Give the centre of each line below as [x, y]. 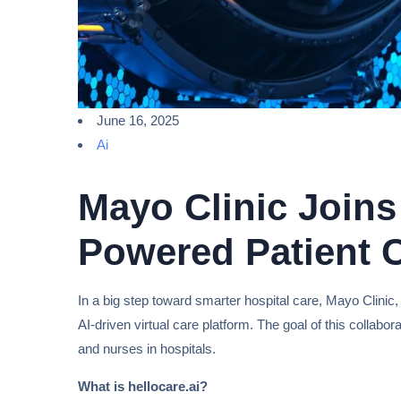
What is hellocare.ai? [143, 387]
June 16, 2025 [138, 121]
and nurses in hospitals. [147, 349]
